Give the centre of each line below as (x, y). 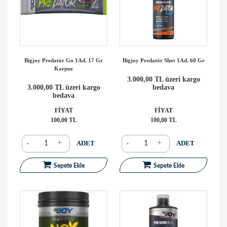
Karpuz (64, 68)
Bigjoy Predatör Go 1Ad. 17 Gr (64, 60)
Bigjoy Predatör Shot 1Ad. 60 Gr (163, 60)
